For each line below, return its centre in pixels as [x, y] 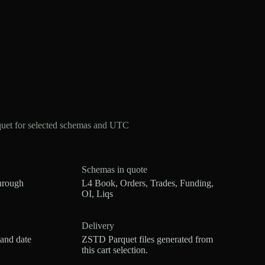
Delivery [98, 225]
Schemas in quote [115, 169]
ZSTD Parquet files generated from [148, 240]
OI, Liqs [98, 193]
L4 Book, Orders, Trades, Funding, [148, 183]
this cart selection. [115, 250]
